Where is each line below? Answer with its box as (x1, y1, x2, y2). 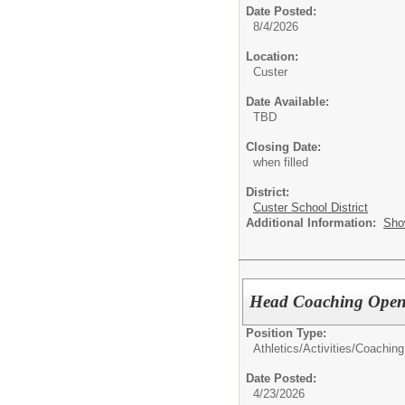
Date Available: (246, 94, 329, 108)
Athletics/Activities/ (253, 341, 355, 355)
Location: (246, 49, 298, 63)
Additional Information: (246, 215, 383, 230)
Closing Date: (246, 139, 321, 154)
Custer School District (253, 200, 368, 214)
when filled (253, 155, 308, 169)
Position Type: (246, 325, 326, 340)
